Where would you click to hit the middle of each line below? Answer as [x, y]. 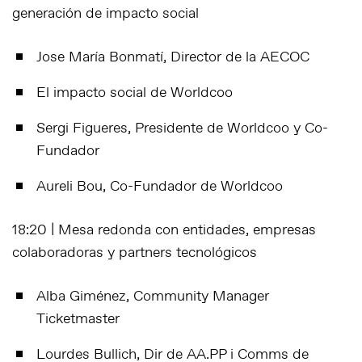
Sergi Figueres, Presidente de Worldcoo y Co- [182, 128]
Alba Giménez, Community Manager [153, 296]
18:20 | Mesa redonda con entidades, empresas [164, 230]
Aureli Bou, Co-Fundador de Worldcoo [160, 186]
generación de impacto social [105, 13]
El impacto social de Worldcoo [135, 93]
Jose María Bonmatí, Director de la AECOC [173, 57]
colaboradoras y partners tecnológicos [135, 253]
